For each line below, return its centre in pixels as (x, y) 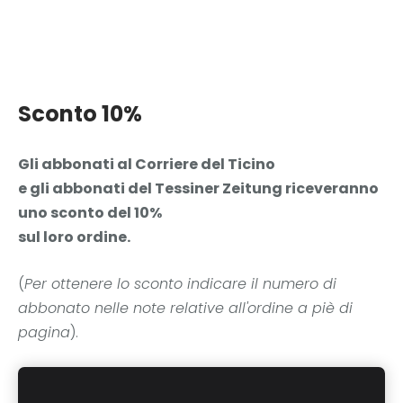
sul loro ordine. (74, 237)
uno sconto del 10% (90, 212)
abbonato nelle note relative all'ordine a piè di (185, 309)
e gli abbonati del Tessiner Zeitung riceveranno (198, 188)
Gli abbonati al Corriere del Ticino (148, 164)
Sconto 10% (80, 113)
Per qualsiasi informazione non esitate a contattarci (200, 380)
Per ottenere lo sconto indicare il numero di (180, 284)
